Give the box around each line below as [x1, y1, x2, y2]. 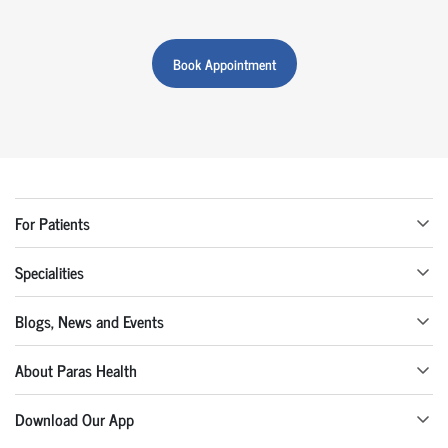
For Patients [15, 210, 90, 237]
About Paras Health [15, 357, 137, 384]
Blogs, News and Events [15, 308, 164, 335]
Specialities [15, 259, 84, 286]
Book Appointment [172, 52, 276, 76]
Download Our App [15, 406, 134, 433]
